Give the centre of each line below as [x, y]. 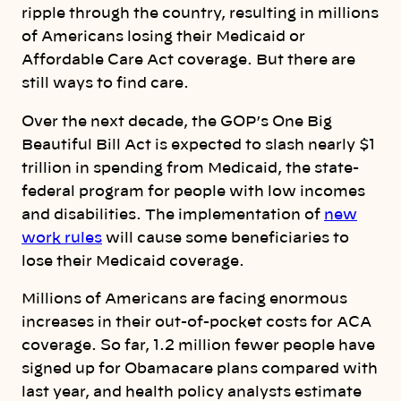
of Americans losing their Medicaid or [163, 37]
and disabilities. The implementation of [173, 214]
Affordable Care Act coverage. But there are [188, 60]
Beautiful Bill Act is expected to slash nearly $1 [198, 145]
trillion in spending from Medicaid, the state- [190, 168]
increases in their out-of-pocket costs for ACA [196, 322]
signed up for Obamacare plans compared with [200, 368]
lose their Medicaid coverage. [133, 261]
